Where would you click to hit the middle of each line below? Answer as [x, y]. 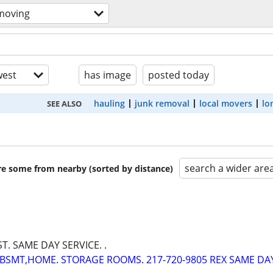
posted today [179, 75]
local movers [226, 103]
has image [108, 75]
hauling [109, 103]
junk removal [162, 103]
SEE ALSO [64, 103]
